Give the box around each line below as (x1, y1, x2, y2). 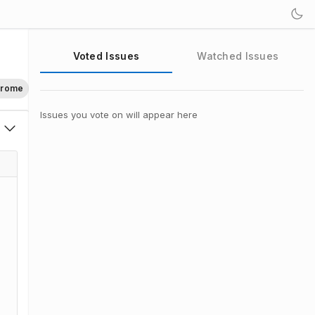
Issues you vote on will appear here (40, 109, 198, 120)
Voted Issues (72, 50, 140, 62)
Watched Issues (197, 50, 279, 62)
